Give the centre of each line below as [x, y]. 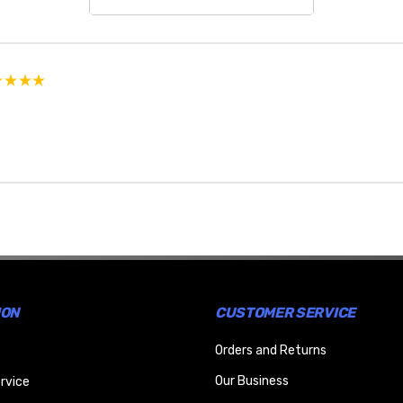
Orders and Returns [271, 351]
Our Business [252, 381]
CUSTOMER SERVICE [285, 313]
